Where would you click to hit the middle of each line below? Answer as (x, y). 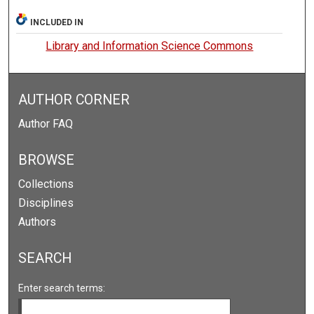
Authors (37, 221)
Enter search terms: (62, 288)
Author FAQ (46, 123)
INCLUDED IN (57, 22)
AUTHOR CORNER (74, 100)
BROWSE (47, 160)
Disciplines (46, 203)
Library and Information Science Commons (150, 46)
